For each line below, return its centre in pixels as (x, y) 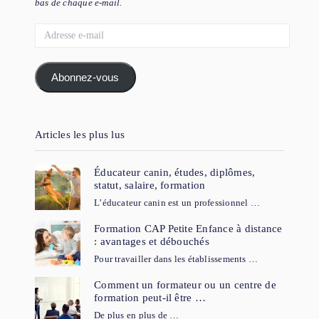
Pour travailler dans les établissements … (176, 258)
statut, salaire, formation (150, 185)
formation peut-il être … (150, 297)
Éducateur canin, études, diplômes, (175, 172)
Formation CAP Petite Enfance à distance (188, 228)
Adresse (49, 28)
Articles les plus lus (80, 135)
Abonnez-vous (85, 77)
